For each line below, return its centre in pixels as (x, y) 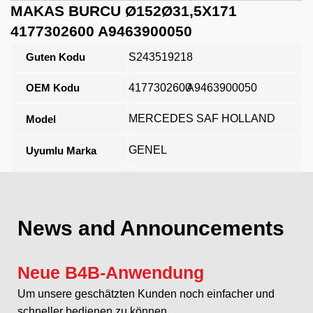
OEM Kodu (53, 87)
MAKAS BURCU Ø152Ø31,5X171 (124, 10)
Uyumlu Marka (61, 150)
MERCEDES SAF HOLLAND (202, 118)
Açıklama (48, 182)
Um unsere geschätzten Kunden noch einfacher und (146, 293)
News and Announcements (151, 228)
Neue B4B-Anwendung (111, 272)
